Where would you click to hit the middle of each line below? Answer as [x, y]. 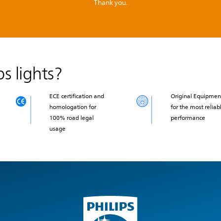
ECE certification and [77, 96]
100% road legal [72, 118]
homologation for [73, 107]
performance [188, 118]
